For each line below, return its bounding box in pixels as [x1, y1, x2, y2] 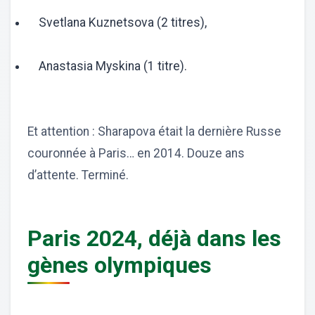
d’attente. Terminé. [27, 167, 129, 182]
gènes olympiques [27, 251, 212, 278]
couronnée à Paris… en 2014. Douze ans [27, 146, 245, 160]
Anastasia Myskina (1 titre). [27, 58, 187, 73]
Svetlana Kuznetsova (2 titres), [27, 15, 207, 30]
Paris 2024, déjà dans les [27, 224, 281, 252]
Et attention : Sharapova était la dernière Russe [27, 124, 281, 139]
